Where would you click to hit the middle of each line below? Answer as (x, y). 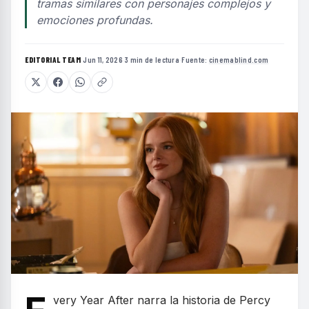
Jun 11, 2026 (103, 60)
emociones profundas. (95, 20)
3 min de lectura (152, 60)
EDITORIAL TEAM (53, 60)
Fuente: (195, 60)
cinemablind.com (239, 60)
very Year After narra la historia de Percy (162, 300)
